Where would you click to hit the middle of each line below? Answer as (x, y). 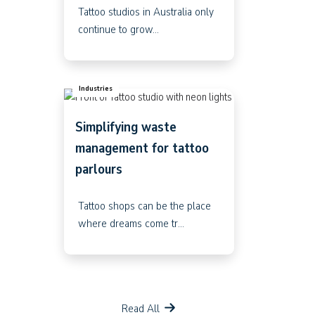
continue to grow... (118, 29)
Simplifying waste (126, 127)
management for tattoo (142, 148)
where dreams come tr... (131, 223)
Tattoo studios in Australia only (146, 11)
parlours (98, 169)
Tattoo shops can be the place (144, 205)
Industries (95, 88)
